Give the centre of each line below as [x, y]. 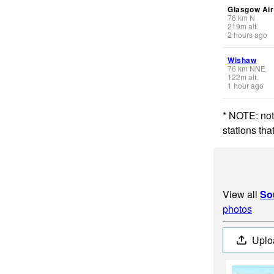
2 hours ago [247, 34]
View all [241, 194]
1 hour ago [246, 85]
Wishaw [242, 60]
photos [237, 209]
